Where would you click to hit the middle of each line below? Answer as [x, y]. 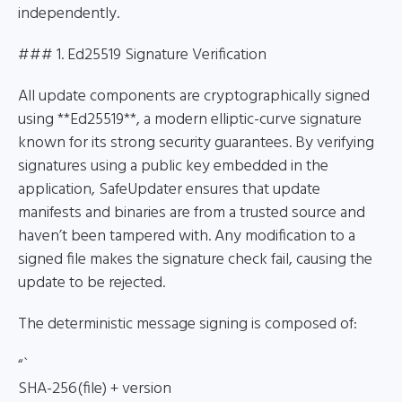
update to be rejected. [92, 283]
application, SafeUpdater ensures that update [169, 190]
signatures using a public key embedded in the [173, 166]
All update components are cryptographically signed [194, 96]
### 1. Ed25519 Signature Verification [142, 55]
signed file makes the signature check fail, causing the [195, 260]
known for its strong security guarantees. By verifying [196, 143]
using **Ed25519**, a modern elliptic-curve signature [190, 120]
